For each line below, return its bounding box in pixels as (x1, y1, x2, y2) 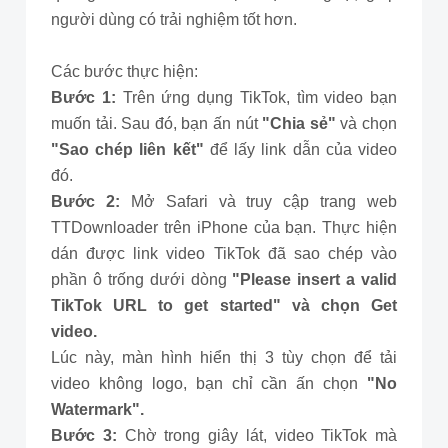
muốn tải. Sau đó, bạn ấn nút (51, 115, 263, 132)
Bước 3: (51, 427, 125, 444)
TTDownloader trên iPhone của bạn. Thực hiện (51, 219, 397, 236)
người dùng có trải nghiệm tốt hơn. (51, 11, 297, 28)
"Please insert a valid (226, 271, 397, 288)
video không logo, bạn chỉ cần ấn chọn (51, 375, 367, 392)
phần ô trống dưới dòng (51, 271, 227, 288)
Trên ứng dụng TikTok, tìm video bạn (122, 89, 397, 106)
